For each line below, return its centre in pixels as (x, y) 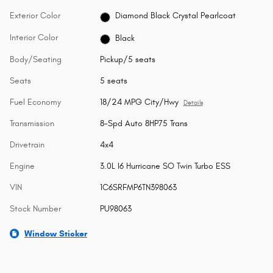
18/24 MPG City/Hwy (139, 102)
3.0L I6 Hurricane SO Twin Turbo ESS (165, 166)
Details (193, 103)
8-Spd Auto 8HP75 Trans (144, 124)
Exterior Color (35, 15)
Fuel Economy (35, 102)
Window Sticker (56, 234)
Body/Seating (36, 60)
